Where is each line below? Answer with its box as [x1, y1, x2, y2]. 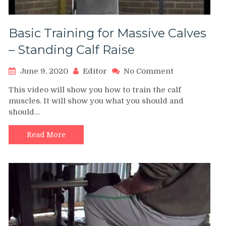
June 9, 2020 [20, 66, 68, 76]
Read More [27, 130, 66, 139]
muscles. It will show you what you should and [9, 96, 184, 105]
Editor [83, 66, 107, 76]
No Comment [124, 66, 174, 76]
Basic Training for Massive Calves [9, 25, 206, 40]
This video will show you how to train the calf [9, 85, 181, 94]
